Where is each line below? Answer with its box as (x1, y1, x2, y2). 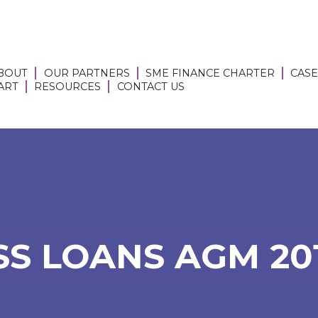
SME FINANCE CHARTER (145, 67, 275, 79)
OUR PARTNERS (43, 67, 130, 79)
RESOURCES (34, 80, 102, 93)
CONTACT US (116, 80, 185, 93)
